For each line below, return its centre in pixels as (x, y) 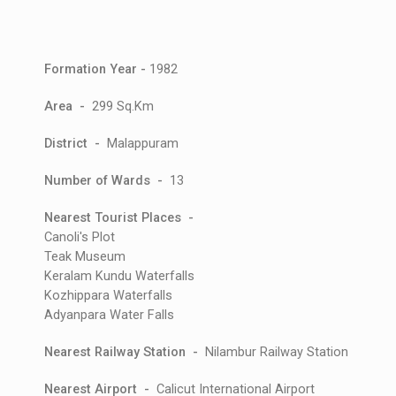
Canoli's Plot (80, 238)
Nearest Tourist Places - (122, 218)
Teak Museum (85, 257)
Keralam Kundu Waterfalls (119, 277)
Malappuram (141, 144)
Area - (68, 107)
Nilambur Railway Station (277, 353)
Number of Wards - (107, 181)
